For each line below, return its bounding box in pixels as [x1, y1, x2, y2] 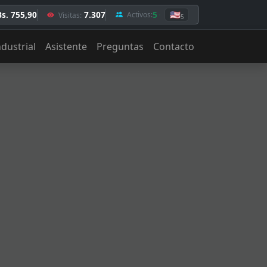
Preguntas [97, 40, 144, 53]
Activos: [125, 10, 153, 19]
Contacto [153, 40, 194, 53]
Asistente [45, 40, 87, 53]
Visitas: [57, 10, 82, 20]
